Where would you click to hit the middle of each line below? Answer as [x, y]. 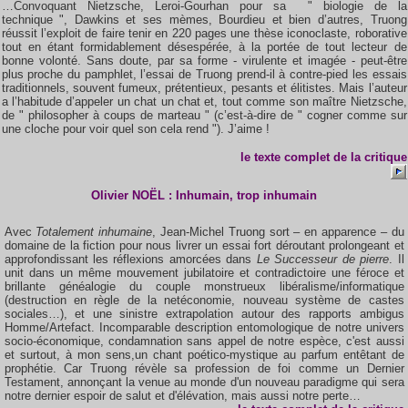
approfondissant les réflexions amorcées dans [130, 259]
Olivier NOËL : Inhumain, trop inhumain [204, 195]
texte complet [293, 157]
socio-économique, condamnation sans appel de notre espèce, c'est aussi [204, 341]
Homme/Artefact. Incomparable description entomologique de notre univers [204, 327]
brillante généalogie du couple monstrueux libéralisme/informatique [204, 286]
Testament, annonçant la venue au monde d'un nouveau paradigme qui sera [204, 382]
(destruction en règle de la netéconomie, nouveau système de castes [204, 300]
